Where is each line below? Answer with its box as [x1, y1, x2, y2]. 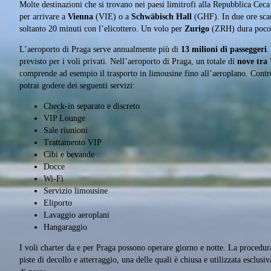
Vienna [68, 12, 93, 22]
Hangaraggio [44, 223, 87, 232]
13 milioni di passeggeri [181, 45, 267, 54]
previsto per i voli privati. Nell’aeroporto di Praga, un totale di [19, 57, 237, 67]
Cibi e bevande [44, 150, 94, 160]
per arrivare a [19, 12, 68, 22]
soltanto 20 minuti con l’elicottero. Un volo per [19, 24, 184, 34]
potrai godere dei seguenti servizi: [19, 81, 135, 91]
